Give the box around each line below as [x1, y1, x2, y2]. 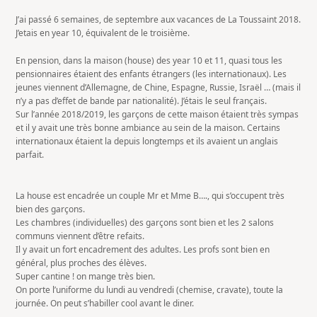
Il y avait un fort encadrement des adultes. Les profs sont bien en [16, 243, 270, 255]
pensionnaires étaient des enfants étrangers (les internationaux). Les [16, 68, 287, 80]
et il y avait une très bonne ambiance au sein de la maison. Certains [16, 122, 281, 134]
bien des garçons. [16, 203, 86, 215]
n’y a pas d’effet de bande [16, 95, 115, 107]
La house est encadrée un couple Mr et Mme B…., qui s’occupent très [16, 190, 285, 202]
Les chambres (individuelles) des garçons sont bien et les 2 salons [16, 217, 275, 229]
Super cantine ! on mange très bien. [16, 270, 156, 282]
